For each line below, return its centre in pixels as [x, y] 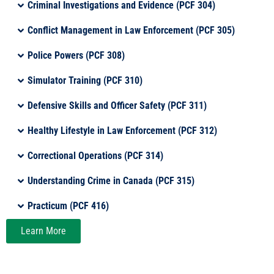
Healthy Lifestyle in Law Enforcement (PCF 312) [123, 130]
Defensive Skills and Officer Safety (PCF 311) [117, 105]
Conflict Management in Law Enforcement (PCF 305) [131, 30]
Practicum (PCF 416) [68, 206]
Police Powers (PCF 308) [76, 55]
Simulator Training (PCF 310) [85, 80]
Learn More [43, 231]
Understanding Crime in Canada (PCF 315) [111, 180]
